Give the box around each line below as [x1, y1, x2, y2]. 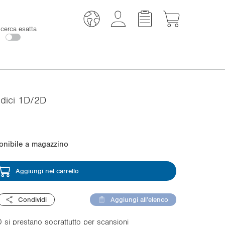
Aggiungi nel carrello [15, 167, 79, 174]
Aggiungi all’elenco [110, 196, 168, 203]
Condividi [18, 196, 47, 203]
